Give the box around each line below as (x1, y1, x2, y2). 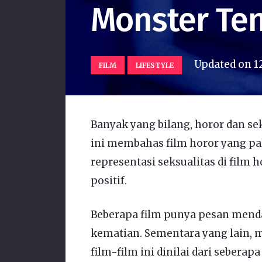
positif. (90, 174, 127, 188)
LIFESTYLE (136, 60, 174, 70)
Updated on (194, 57, 254, 71)
